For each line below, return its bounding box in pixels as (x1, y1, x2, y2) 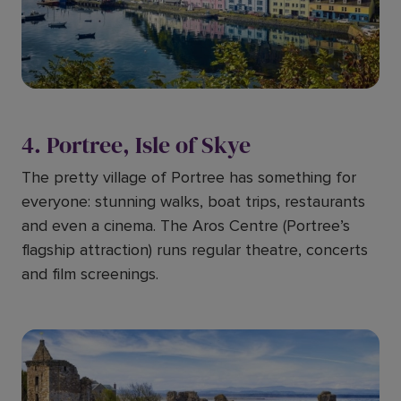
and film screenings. (21, 264, 158, 284)
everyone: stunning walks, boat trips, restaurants (21, 192, 365, 211)
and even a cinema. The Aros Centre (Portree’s (21, 216, 350, 235)
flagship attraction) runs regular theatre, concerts (21, 240, 368, 260)
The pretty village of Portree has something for (21, 167, 356, 187)
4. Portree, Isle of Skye (21, 129, 251, 161)
